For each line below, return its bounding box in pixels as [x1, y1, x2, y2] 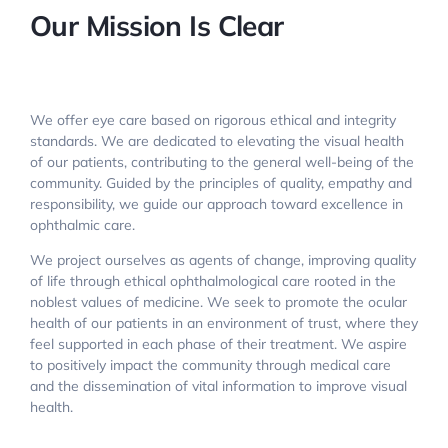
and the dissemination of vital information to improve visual [30, 376, 407, 395]
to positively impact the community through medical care [30, 355, 391, 374]
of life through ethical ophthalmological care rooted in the [30, 271, 396, 290]
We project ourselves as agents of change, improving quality [30, 250, 416, 269]
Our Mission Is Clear [30, 7, 284, 43]
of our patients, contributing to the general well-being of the [30, 152, 414, 171]
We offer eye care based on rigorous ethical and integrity [30, 110, 396, 129]
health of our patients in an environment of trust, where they [30, 313, 418, 332]
